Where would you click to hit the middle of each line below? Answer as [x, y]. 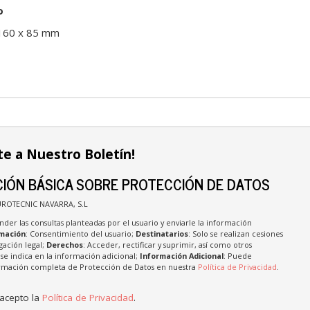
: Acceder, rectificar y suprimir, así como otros [167, 244]
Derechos [64, 244]
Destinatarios [162, 233]
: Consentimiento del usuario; [80, 233]
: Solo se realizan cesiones [235, 233]
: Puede [237, 255]
